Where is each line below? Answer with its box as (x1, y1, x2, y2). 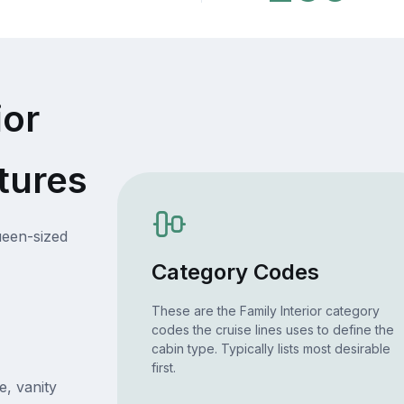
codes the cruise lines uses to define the (151, 322, 394, 338)
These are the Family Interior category (151, 303, 380, 319)
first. (151, 360, 176, 376)
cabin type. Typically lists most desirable (151, 341, 390, 357)
